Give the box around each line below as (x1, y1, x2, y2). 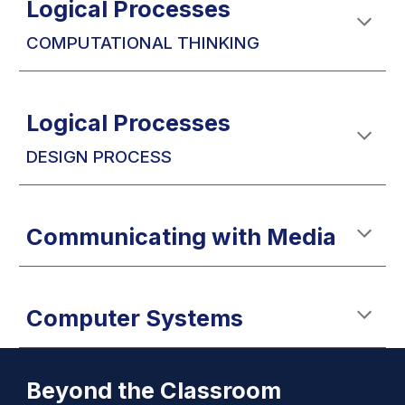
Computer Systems (26, 304, 244, 332)
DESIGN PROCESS (26, 146, 173, 167)
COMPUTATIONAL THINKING (26, 33, 260, 53)
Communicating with (26, 222, 262, 250)
